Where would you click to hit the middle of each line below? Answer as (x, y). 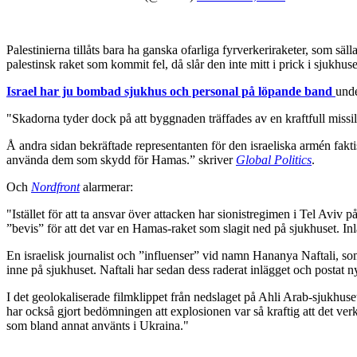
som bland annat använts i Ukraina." (98, 325)
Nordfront (55, 186)
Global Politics (274, 159)
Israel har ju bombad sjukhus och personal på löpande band (171, 91)
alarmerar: (106, 186)
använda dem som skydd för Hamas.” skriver (121, 159)
